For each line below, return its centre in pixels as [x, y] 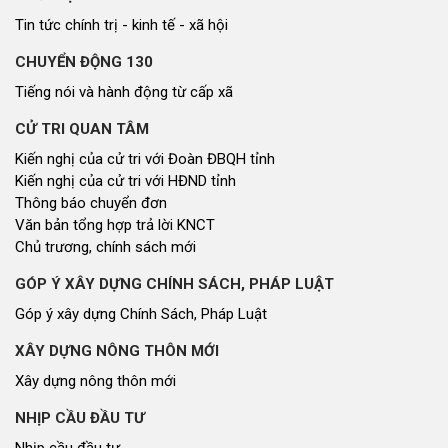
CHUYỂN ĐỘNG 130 [84, 62]
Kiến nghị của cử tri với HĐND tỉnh [125, 181]
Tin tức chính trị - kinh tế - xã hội [121, 25]
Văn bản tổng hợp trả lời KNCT [115, 225]
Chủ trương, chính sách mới [105, 247]
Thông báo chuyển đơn [91, 203]
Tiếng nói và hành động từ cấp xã [124, 92]
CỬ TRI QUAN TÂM [82, 129]
